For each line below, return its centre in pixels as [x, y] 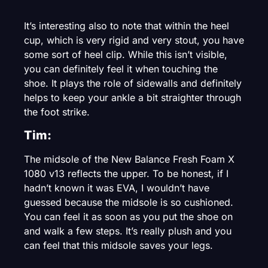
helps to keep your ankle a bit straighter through [133, 98]
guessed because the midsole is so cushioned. [129, 202]
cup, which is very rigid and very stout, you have [134, 40]
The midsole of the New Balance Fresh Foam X [129, 159]
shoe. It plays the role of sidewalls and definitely [133, 83]
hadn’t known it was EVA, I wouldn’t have [117, 188]
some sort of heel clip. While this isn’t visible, [126, 55]
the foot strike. [57, 112]
